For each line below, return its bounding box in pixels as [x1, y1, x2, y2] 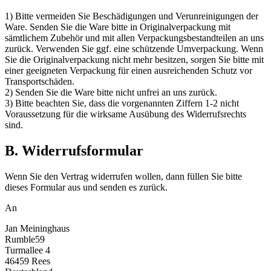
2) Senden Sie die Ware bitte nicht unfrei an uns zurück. [5, 87, 217, 97]
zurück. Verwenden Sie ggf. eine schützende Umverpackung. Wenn [5, 43, 263, 54]
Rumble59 [5, 233, 45, 244]
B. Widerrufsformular [5, 142, 143, 158]
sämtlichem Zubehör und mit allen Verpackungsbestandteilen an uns [5, 32, 264, 43]
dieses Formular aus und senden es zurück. [5, 181, 168, 192]
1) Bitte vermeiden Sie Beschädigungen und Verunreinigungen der [5, 10, 258, 21]
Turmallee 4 [5, 244, 50, 255]
